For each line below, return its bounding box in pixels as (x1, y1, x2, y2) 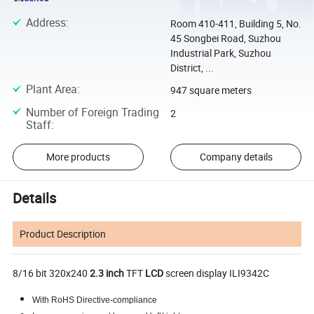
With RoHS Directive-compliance (32, 295, 158, 306)
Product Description (20, 227, 107, 241)
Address (25, 14, 66, 30)
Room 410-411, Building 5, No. (170, 16, 301, 30)
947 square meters (170, 83, 252, 97)
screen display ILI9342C (163, 266, 272, 280)
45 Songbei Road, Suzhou (170, 31, 281, 45)
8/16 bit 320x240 (13, 266, 90, 280)
